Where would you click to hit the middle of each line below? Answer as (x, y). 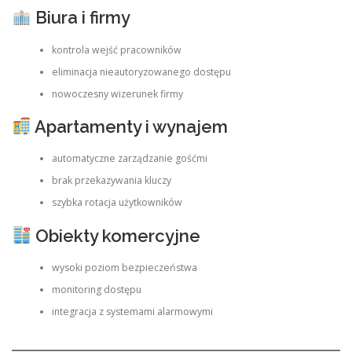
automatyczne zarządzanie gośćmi (129, 159)
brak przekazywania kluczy (111, 181)
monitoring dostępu (96, 290)
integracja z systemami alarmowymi (132, 312)
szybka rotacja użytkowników (117, 203)
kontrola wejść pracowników (116, 49)
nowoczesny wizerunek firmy (117, 93)
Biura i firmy (81, 18)
